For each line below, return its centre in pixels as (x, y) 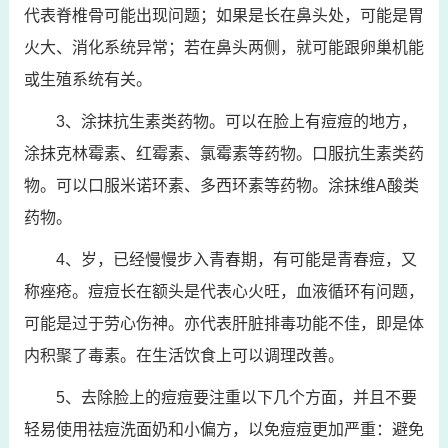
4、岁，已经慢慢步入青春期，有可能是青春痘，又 (236, 259)
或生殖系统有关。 (87, 79)
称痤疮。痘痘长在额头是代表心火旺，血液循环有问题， (223, 291)
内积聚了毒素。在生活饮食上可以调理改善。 (183, 355)
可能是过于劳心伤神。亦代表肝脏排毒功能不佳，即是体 (223, 323)
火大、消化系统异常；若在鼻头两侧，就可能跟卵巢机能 (223, 47)
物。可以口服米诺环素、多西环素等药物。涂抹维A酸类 (221, 185)
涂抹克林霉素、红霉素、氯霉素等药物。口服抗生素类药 (223, 153)
